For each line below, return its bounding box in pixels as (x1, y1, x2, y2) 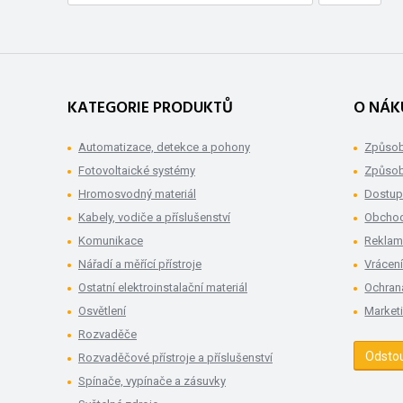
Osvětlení (78, 304, 126, 318)
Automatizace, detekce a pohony (78, 140, 250, 155)
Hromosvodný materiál (78, 187, 196, 201)
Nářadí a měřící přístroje (78, 257, 201, 272)
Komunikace (78, 234, 143, 248)
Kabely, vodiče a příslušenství (78, 210, 230, 225)
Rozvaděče (78, 327, 137, 342)
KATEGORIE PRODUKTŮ (67, 95, 233, 122)
